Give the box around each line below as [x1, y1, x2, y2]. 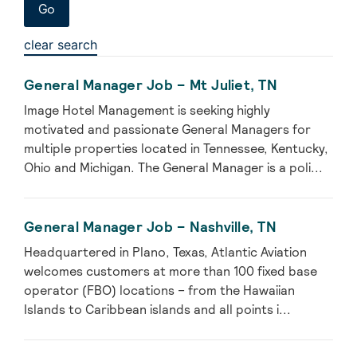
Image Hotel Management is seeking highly [24, 102, 270, 120]
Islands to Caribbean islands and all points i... [24, 301, 291, 319]
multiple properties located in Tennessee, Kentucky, [24, 140, 328, 158]
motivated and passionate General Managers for [24, 121, 311, 139]
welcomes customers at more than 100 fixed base [24, 263, 317, 280]
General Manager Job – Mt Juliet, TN [24, 76, 277, 95]
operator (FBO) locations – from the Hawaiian [24, 282, 295, 300]
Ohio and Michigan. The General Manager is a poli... [24, 159, 323, 177]
